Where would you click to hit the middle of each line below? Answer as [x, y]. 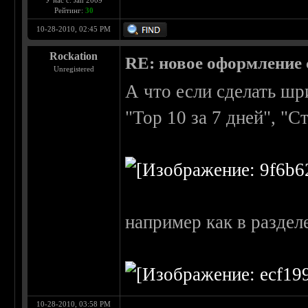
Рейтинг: [69, 11]
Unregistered [74, 69]
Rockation [74, 56]
